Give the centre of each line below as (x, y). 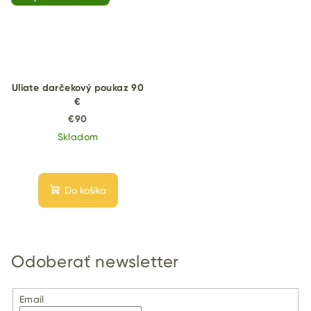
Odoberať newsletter (95, 261)
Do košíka (85, 190)
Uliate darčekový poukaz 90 (78, 87)
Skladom (78, 136)
